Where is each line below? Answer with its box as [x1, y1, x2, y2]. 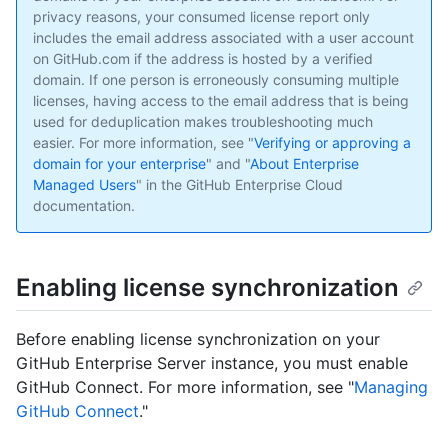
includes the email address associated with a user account [33, 29, 414, 47]
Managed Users [33, 176, 136, 194]
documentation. [33, 197, 135, 215]
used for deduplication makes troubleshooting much [33, 113, 373, 131]
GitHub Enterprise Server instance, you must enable [16, 353, 408, 374]
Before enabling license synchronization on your [16, 329, 380, 350]
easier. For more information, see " [33, 134, 254, 152]
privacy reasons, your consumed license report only [33, 8, 370, 26]
